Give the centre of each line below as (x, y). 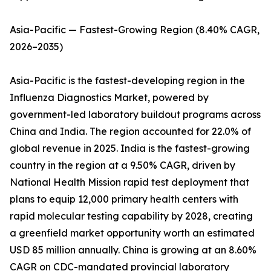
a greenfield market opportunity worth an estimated (132, 233)
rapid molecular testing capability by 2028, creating (131, 216)
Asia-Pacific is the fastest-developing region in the (127, 81)
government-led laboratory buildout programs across (135, 115)
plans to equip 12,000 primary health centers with (124, 199)
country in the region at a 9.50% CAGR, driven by (122, 165)
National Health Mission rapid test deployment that (129, 182)
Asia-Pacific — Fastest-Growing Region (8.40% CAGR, (135, 30)
